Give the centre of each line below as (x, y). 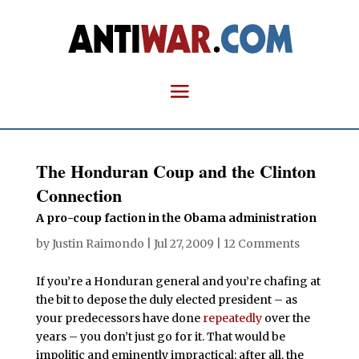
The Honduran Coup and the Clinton (175, 171)
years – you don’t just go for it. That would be (160, 337)
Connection (79, 195)
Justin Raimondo (98, 244)
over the (286, 318)
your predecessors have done (119, 318)
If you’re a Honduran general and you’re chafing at (178, 281)
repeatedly (232, 318)
